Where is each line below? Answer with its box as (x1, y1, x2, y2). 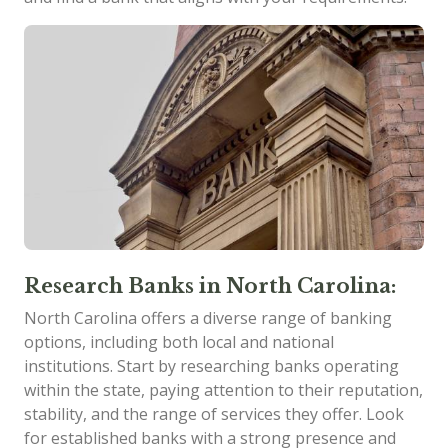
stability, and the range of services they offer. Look (24, 402, 404, 425)
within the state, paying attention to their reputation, (24, 378, 423, 401)
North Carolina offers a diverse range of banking (24, 306, 392, 329)
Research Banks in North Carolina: (24, 273, 396, 298)
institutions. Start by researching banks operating (24, 354, 399, 377)
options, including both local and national (24, 330, 334, 353)
